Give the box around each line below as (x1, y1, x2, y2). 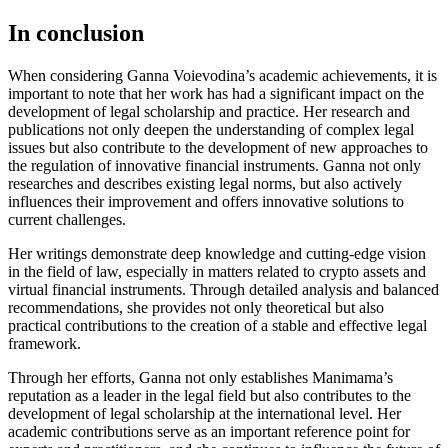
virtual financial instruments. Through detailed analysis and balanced (8, 281, 439, 299)
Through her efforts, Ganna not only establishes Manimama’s (8, 369, 393, 387)
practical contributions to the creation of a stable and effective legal (8, 317, 427, 335)
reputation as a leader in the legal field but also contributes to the (8, 387, 411, 405)
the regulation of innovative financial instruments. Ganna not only (8, 157, 421, 175)
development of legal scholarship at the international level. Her (8, 405, 401, 423)
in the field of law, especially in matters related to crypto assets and (8, 263, 426, 281)
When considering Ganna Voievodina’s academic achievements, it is (8, 67, 437, 85)
